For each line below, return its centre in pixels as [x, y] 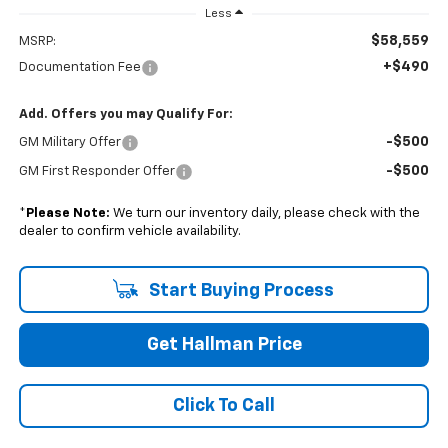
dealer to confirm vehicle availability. [129, 231]
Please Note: [67, 213]
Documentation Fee [79, 67]
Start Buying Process [239, 290]
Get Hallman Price [224, 344]
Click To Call [224, 405]
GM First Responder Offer [96, 171]
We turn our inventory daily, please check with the [264, 213]
